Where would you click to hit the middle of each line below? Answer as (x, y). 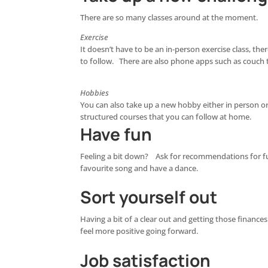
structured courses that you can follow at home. (166, 117)
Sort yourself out (149, 197)
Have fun (116, 134)
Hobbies (95, 93)
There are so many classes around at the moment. (169, 18)
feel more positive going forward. (139, 232)
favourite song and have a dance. (139, 168)
